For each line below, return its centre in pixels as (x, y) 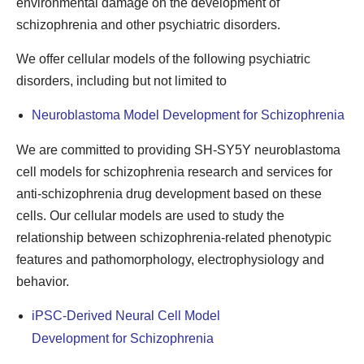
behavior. (43, 282)
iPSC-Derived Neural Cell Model (126, 316)
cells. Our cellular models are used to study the (150, 216)
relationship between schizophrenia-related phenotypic (174, 238)
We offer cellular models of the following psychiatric (163, 59)
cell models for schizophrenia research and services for (174, 172)
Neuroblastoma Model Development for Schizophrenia (188, 115)
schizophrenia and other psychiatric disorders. (148, 25)
